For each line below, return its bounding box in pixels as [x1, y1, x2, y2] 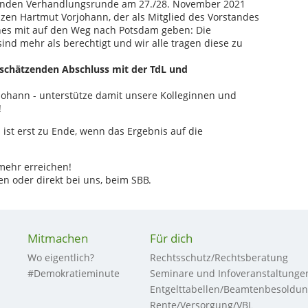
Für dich [150, 230, 193, 246]
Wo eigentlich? [27, 251, 94, 264]
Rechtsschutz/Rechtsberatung [150, 251, 289, 264]
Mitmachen [27, 230, 88, 246]
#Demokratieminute [27, 267, 120, 280]
